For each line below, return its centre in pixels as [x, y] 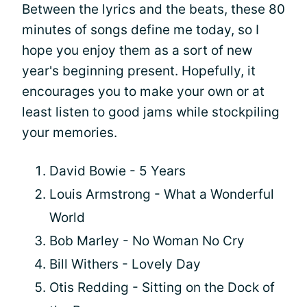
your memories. [70, 132]
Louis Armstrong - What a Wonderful [162, 194]
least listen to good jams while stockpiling [151, 112]
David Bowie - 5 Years [118, 171]
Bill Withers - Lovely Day [125, 264]
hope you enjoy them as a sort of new [137, 50]
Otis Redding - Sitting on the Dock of [162, 287]
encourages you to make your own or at [143, 91]
